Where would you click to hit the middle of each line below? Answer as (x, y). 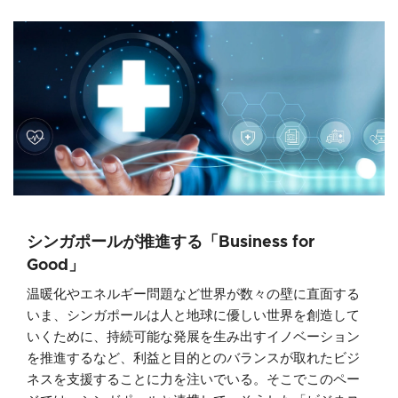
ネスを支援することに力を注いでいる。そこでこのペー (193, 380)
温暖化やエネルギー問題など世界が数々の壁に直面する (193, 295)
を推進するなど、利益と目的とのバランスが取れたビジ (193, 359)
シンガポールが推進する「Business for (171, 243)
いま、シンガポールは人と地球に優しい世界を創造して (193, 316)
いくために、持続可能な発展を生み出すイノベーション (193, 338)
